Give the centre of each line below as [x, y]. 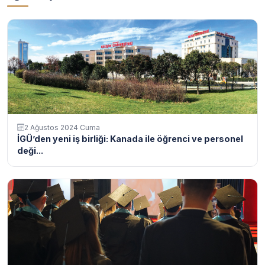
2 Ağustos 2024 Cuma [62, 127]
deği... [30, 150]
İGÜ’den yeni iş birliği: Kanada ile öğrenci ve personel [130, 138]
